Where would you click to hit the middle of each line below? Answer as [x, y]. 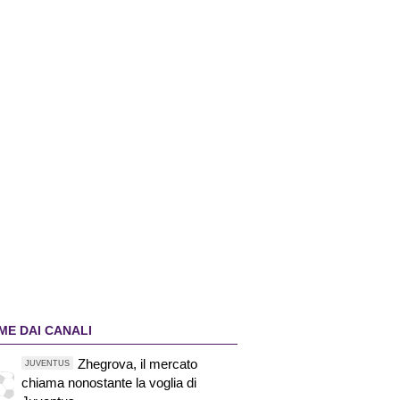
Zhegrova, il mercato [137, 364]
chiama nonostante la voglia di [108, 383]
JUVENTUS [48, 363]
